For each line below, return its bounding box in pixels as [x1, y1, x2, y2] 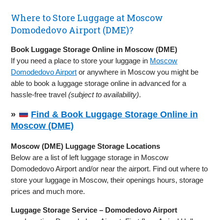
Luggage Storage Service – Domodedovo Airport [11, 206, 178, 215]
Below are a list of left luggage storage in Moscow [11, 153, 169, 162]
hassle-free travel [11, 90, 69, 99]
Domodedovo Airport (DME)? [11, 24, 134, 36]
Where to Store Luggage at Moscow [11, 12, 164, 24]
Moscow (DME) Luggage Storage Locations [11, 142, 161, 151]
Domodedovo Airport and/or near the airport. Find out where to [11, 165, 208, 173]
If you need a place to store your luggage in [11, 56, 150, 65]
